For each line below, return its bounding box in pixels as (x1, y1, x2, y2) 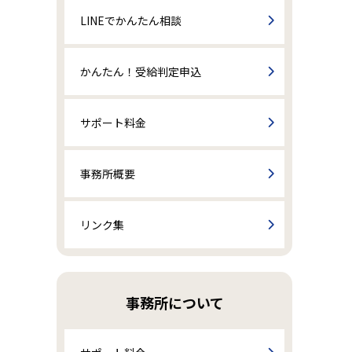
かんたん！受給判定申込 (80, 63, 201, 79)
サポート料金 (80, 114, 146, 130)
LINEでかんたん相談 (80, 12, 181, 28)
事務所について (125, 291, 224, 313)
